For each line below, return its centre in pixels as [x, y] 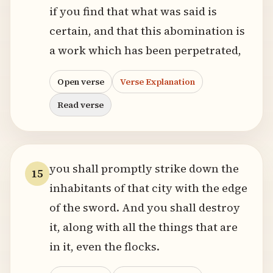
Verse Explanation [158, 82]
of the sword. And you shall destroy [145, 207]
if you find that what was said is [133, 11]
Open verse [81, 82]
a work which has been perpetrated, [145, 50]
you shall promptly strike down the [144, 168]
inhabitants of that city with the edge [148, 188]
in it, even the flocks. [105, 246]
